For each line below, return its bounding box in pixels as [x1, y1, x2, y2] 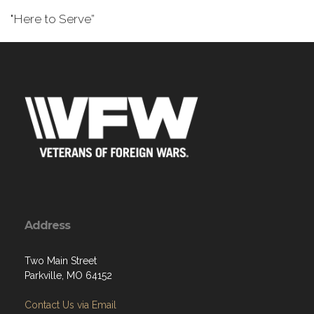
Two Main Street [25, 255, 97, 266]
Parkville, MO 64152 [25, 270, 112, 281]
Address [25, 219, 70, 232]
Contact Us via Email [25, 299, 116, 310]
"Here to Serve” [11, 12, 97, 26]
